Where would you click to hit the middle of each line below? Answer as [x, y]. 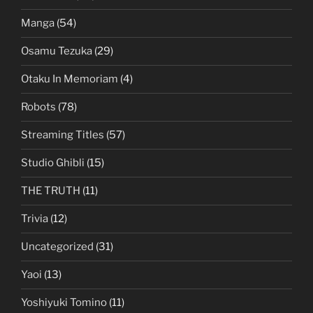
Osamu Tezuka [57, 51]
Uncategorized [57, 247]
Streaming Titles [63, 135]
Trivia [35, 219]
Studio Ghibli [53, 163]
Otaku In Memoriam [70, 79]
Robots [38, 107]
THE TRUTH [51, 191]
